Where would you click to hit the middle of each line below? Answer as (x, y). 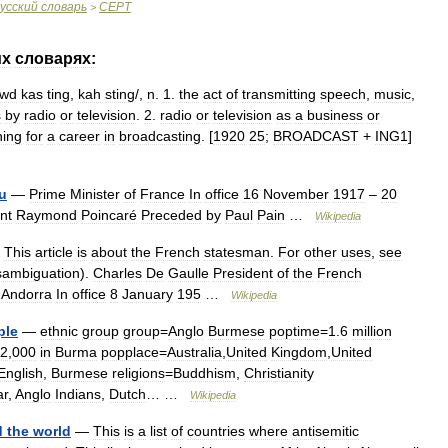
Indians (78, 394)
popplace (130, 352)
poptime (294, 331)
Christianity (279, 373)
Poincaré (109, 215)
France (162, 194)
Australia (194, 352)
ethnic (59, 331)
